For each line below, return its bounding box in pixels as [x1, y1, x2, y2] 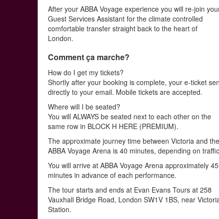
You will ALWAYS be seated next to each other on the [48, 111, 212, 121]
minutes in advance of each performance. [48, 170, 177, 180]
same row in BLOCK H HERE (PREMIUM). [48, 121, 179, 131]
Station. [48, 204, 72, 214]
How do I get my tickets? [48, 67, 124, 77]
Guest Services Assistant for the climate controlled [48, 14, 203, 23]
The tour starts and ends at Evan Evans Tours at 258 [48, 185, 212, 195]
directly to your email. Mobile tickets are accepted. [48, 87, 205, 97]
